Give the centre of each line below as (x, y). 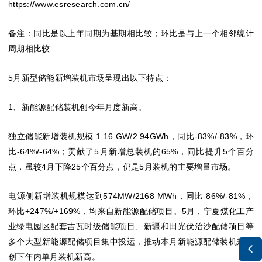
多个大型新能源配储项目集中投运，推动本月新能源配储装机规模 (131, 242)
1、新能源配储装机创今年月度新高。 (77, 107)
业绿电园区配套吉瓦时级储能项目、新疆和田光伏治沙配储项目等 (131, 227)
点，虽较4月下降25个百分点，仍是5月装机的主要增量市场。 (122, 167)
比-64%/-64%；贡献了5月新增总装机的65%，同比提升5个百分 (131, 152)
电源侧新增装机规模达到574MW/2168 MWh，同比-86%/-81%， (131, 196)
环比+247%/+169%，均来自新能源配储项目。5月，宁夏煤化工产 (131, 211)
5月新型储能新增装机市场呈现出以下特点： (90, 78)
